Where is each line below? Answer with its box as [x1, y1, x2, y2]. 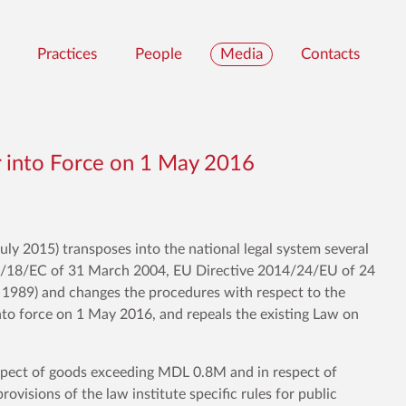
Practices [37, 46, 97, 62]
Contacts [301, 46, 360, 62]
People [135, 46, 182, 62]
